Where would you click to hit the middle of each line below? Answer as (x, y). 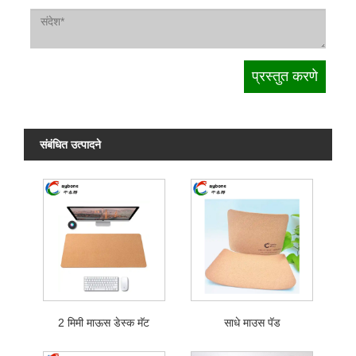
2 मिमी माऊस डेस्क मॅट (104, 322)
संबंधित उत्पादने (70, 145)
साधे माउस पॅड (252, 322)
